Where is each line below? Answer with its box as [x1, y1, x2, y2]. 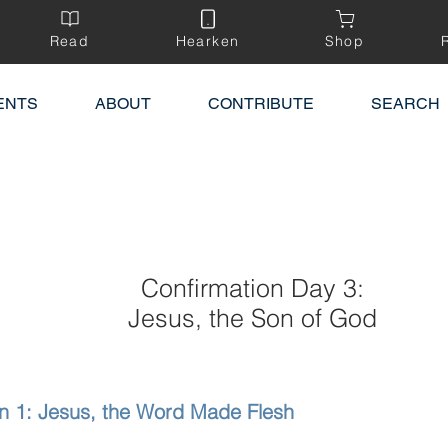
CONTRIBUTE [207, 94, 314, 113]
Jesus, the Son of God [127, 303, 377, 333]
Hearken [175, 32, 240, 50]
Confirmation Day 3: [140, 273, 364, 303]
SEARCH [370, 94, 440, 113]
